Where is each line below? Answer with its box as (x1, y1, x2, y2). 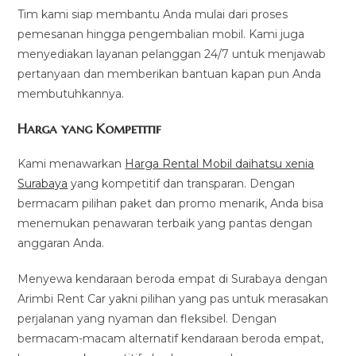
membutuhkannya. (17, 86, 125, 101)
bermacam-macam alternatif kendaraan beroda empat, (17, 331, 324, 346)
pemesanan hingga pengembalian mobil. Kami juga (17, 26, 305, 41)
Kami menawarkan (17, 156, 126, 171)
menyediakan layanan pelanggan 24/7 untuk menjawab (17, 46, 327, 61)
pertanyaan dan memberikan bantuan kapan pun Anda (17, 66, 322, 81)
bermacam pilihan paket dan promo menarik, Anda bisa (17, 195, 324, 211)
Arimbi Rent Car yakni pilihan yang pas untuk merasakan (17, 291, 329, 306)
